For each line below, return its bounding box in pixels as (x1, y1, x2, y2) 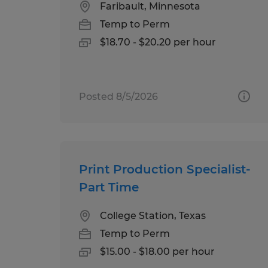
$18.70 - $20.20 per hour (100, 36, 216, 48)
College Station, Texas (100, 209, 206, 221)
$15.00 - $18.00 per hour (100, 245, 215, 257)
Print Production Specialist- (79, 162, 251, 176)
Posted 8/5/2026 (79, 90, 158, 102)
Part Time (79, 179, 139, 194)
